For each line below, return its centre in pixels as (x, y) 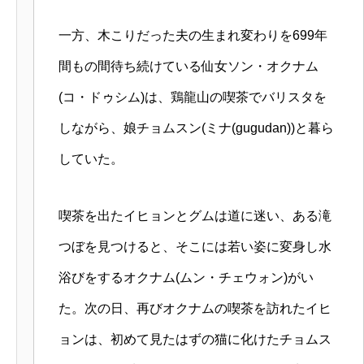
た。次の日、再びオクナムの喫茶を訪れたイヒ (195, 309)
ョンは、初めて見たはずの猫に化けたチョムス (195, 340)
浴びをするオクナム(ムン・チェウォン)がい (186, 278)
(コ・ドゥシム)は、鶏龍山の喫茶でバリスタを (193, 97)
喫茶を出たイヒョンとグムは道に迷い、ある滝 (195, 216)
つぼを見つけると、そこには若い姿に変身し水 (195, 247)
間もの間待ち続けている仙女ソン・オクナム (188, 67)
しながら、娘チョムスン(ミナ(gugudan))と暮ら (196, 128)
